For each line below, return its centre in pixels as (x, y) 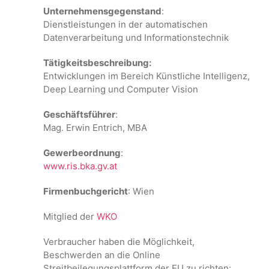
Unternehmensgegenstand (102, 11)
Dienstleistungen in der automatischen (125, 24)
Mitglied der (70, 216)
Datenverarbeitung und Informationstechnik (136, 38)
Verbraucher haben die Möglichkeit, (119, 242)
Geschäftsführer (79, 114)
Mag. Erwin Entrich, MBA (95, 128)
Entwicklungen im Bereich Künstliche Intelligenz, (147, 76)
